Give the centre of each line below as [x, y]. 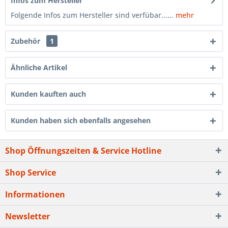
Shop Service [31, 173]
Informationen [35, 194]
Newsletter [27, 216]
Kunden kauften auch [48, 94]
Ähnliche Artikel [39, 67]
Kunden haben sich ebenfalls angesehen [81, 120]
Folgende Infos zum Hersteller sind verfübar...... [93, 15]
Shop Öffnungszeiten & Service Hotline [83, 151]
